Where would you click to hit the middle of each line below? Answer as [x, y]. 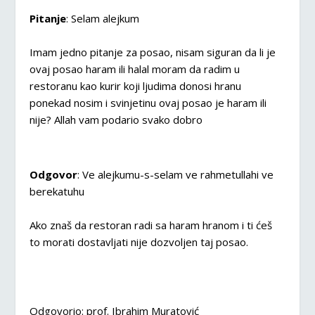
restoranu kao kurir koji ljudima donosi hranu [136, 86]
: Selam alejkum [103, 18]
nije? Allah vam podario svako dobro [116, 120]
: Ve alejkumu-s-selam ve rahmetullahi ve [176, 174]
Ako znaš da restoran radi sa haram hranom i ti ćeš [151, 225]
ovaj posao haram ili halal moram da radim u [135, 69]
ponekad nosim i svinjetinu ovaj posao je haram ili [148, 103]
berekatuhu [57, 191]
